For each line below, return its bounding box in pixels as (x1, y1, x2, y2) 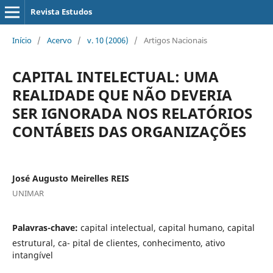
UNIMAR (12, 187, 44, 199)
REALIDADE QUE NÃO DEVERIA (12, 84, 232, 105)
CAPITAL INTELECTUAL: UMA (12, 66, 219, 87)
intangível (12, 249, 53, 261)
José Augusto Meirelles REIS (12, 172, 129, 184)
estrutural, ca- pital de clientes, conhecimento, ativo (12, 236, 225, 249)
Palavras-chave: (12, 221, 80, 233)
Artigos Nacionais (143, 34, 207, 46)
